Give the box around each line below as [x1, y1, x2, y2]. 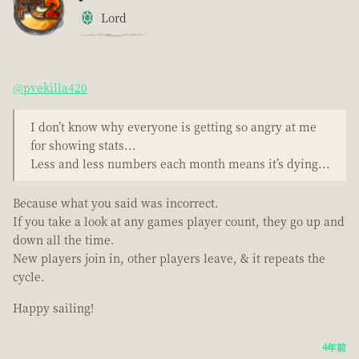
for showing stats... [30, 137, 136, 154]
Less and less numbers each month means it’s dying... [30, 155, 330, 172]
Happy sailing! [13, 300, 94, 317]
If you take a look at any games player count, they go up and [13, 213, 345, 230]
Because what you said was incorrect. [13, 195, 219, 212]
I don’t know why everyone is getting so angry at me [30, 119, 317, 135]
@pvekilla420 [13, 79, 87, 96]
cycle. [13, 268, 45, 285]
